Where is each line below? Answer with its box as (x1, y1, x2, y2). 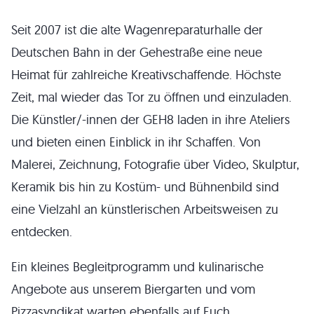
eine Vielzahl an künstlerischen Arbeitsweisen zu (11, 200, 278, 217)
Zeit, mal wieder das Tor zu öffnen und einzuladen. (11, 88, 292, 105)
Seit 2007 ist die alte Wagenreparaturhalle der (11, 21, 263, 38)
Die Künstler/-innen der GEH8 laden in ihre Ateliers (11, 111, 290, 128)
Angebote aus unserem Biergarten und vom (11, 280, 255, 297)
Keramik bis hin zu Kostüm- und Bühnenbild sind (11, 178, 279, 195)
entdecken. (11, 223, 72, 240)
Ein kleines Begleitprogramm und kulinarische (11, 258, 264, 275)
